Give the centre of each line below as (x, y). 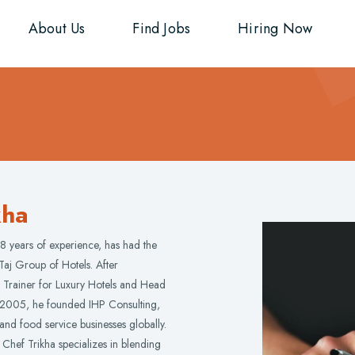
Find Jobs (162, 29)
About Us (57, 29)
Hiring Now (275, 29)
